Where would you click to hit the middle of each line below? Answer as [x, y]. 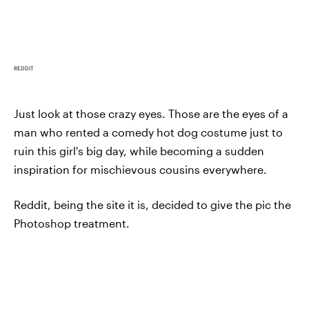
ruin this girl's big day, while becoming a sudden [139, 151]
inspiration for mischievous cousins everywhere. [140, 170]
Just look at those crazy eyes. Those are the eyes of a [151, 114]
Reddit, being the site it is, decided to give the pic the [152, 205]
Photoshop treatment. [72, 223]
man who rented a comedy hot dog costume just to [148, 132]
